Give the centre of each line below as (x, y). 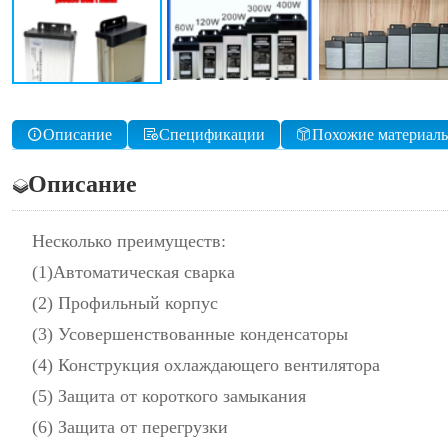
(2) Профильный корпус (125, 303)
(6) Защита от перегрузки (130, 427)
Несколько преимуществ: (129, 241)
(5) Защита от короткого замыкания (169, 396)
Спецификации (212, 134)
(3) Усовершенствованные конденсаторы (190, 334)
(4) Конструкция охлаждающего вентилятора (206, 365)
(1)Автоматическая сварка (133, 272)
